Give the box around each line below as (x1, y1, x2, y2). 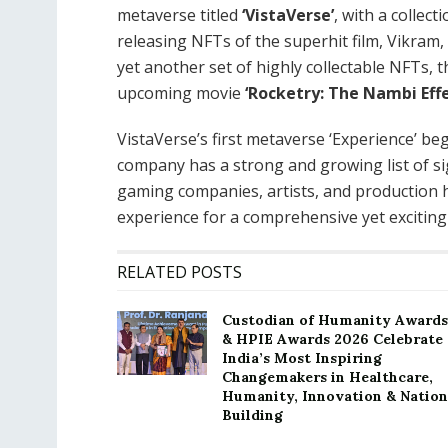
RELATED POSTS (117, 260, 242, 283)
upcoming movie (117, 81, 241, 104)
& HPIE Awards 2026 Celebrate (222, 329, 443, 348)
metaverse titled (117, 3, 242, 26)
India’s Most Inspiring (222, 348, 382, 367)
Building (222, 405, 283, 424)
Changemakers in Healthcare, (222, 367, 433, 386)
